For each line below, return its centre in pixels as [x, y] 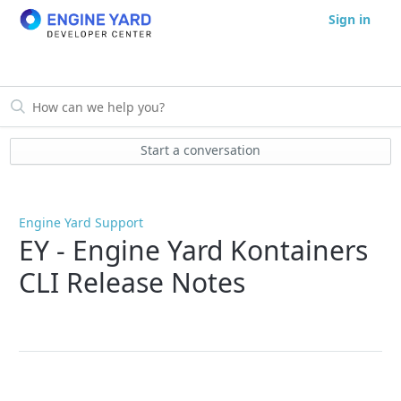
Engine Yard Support [81, 223]
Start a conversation [200, 150]
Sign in [350, 20]
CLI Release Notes [132, 282]
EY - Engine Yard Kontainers [194, 250]
